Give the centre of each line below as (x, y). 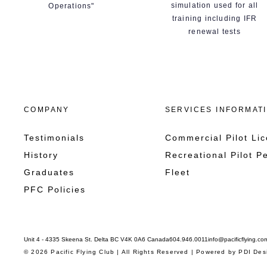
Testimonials (54, 138)
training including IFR (215, 19)
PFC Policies (55, 190)
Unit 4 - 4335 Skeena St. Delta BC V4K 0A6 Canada (97, 240)
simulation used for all (215, 6)
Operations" (72, 6)
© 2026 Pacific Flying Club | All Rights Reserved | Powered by (131, 252)
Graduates (49, 173)
